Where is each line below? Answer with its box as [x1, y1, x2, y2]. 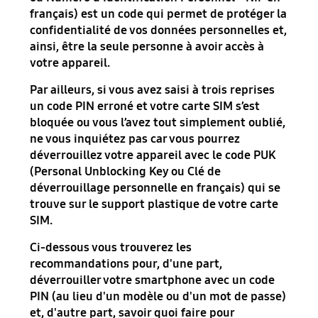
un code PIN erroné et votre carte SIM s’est [30, 99, 261, 114]
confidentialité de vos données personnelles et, [30, 23, 287, 38]
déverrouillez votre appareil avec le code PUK [30, 148, 275, 163]
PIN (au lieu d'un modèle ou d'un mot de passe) [30, 289, 287, 304]
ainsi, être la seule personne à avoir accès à [30, 39, 265, 55]
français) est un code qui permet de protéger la [30, 6, 287, 22]
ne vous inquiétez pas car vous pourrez [30, 131, 241, 147]
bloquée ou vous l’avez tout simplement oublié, [30, 115, 286, 131]
